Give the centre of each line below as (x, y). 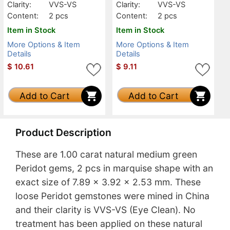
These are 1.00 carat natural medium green (106, 155)
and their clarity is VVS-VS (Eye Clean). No (106, 210)
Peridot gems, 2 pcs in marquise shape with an (114, 168)
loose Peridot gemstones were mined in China (112, 196)
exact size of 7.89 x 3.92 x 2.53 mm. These (108, 182)
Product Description (63, 132)
